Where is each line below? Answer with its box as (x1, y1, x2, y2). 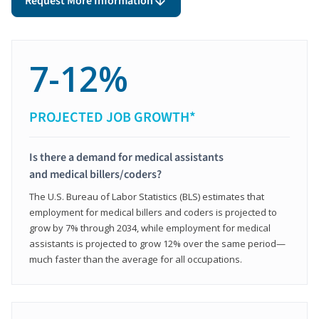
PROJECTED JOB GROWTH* (29, 107, 196, 127)
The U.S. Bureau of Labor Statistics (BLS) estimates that (29, 189, 264, 203)
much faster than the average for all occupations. (29, 252, 242, 266)
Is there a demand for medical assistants (29, 149, 224, 165)
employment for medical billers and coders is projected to (29, 205, 277, 219)
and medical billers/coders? (29, 166, 162, 182)
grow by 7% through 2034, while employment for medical (29, 221, 271, 234)
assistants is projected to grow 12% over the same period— (29, 236, 286, 250)
